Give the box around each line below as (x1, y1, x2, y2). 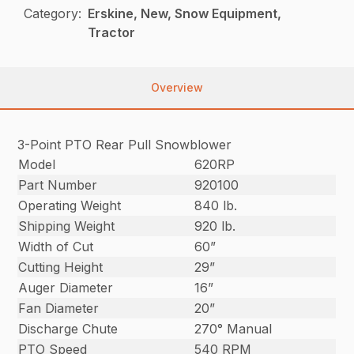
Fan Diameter (18, 300, 100, 317)
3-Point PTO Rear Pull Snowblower (17, 137, 232, 153)
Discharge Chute (18, 321, 119, 337)
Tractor (88, 24, 136, 41)
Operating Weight (18, 198, 122, 214)
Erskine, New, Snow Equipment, (88, 6, 282, 22)
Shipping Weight (18, 218, 115, 235)
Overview (151, 81, 203, 95)
